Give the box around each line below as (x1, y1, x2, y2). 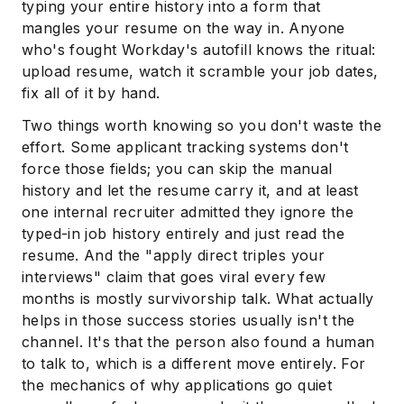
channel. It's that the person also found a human (22, 332, 375, 351)
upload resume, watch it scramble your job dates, (22, 61, 379, 80)
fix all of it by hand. (22, 83, 161, 102)
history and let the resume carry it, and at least (22, 180, 359, 199)
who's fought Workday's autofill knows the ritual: (22, 40, 376, 59)
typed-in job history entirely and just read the (22, 224, 345, 243)
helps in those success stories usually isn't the (22, 310, 355, 329)
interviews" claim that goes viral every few (22, 267, 326, 286)
